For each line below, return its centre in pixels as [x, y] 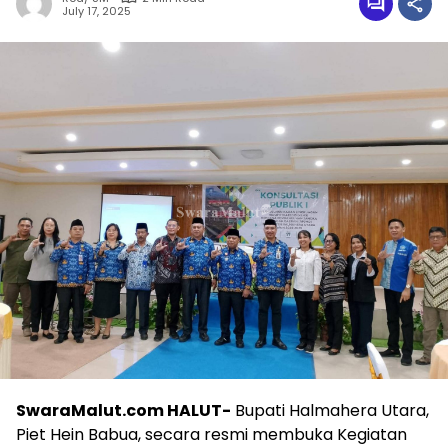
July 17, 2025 [96, 11]
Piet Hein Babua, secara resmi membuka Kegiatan [211, 434]
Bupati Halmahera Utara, [330, 410]
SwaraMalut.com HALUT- [123, 410]
